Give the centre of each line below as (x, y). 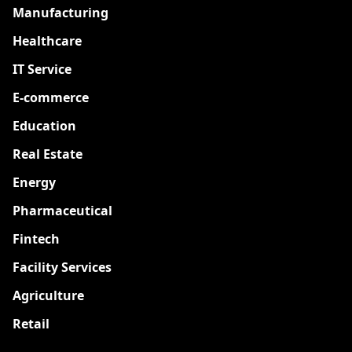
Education (44, 125)
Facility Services (62, 267)
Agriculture (48, 295)
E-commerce (51, 97)
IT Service (42, 69)
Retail (31, 323)
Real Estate (48, 154)
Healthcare (47, 40)
